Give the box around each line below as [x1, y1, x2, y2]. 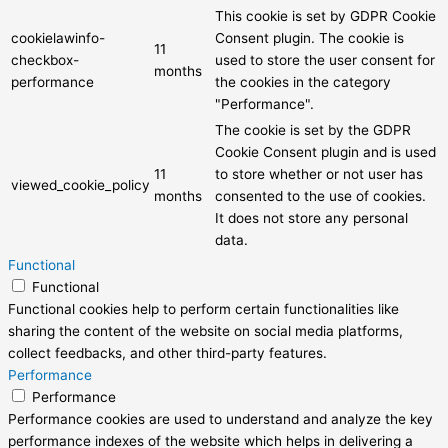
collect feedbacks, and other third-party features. [8, 344, 327, 361]
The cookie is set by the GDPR [215, 121, 411, 138]
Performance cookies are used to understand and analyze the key [8, 410, 433, 427]
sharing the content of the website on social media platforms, [8, 322, 403, 339]
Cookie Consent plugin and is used [215, 143, 436, 160]
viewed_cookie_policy [11, 176, 150, 193]
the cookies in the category [215, 73, 391, 90]
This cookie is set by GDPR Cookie [215, 7, 436, 24]
